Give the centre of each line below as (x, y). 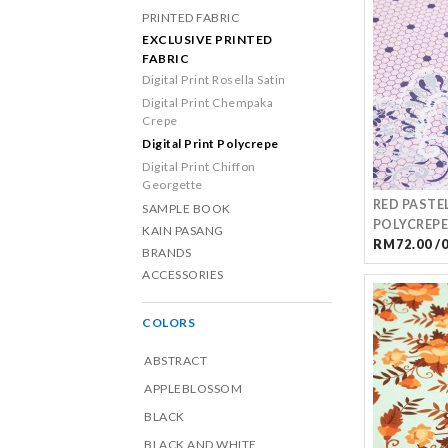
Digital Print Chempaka (207, 102)
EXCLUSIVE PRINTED (207, 39)
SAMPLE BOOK (186, 208)
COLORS (168, 322)
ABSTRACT (175, 360)
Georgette (172, 184)
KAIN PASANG (183, 230)
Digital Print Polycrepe (210, 143)
